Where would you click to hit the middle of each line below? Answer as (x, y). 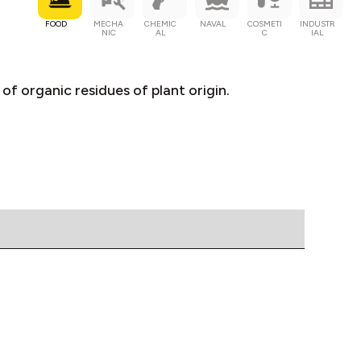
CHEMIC (161, 23)
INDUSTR (317, 23)
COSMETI (265, 23)
